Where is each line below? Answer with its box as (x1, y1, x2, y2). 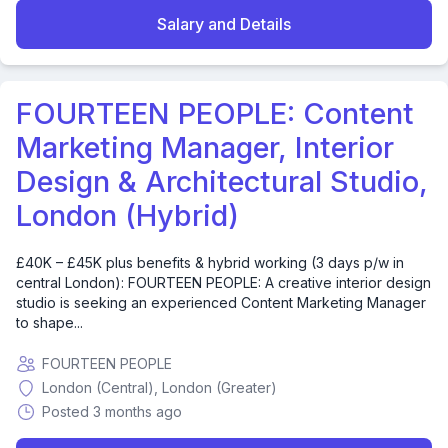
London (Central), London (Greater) (42, 379, 277, 396)
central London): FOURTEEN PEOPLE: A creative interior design (16, 274, 431, 291)
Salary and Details (157, 14, 291, 34)
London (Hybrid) (16, 198, 239, 233)
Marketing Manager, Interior (16, 130, 394, 165)
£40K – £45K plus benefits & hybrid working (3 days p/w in (16, 254, 404, 271)
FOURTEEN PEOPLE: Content (16, 96, 414, 131)
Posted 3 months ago (42, 403, 182, 420)
